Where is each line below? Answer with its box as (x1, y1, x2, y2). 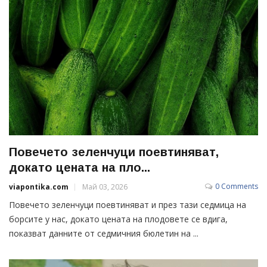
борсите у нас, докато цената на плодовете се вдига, (9, 213, 228, 225)
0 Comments (215, 181, 258, 191)
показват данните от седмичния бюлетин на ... (9, 227, 198, 239)
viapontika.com (9, 181, 69, 192)
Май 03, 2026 (82, 181, 128, 192)
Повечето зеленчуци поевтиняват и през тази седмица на (9, 198, 246, 210)
